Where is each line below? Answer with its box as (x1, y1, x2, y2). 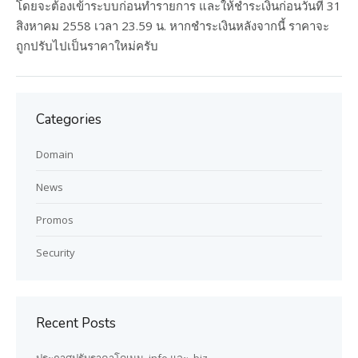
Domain (36, 147, 74, 161)
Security (36, 245, 75, 260)
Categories (36, 110, 101, 129)
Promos (36, 213, 74, 227)
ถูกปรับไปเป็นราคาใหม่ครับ (16, 38, 158, 54)
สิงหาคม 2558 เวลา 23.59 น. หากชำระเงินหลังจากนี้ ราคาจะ (16, 18, 329, 34)
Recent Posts (36, 314, 116, 332)
